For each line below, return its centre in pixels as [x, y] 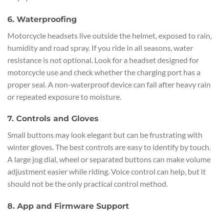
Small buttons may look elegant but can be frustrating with [105, 135]
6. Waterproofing [42, 19]
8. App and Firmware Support [68, 206]
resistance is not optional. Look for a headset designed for [103, 60]
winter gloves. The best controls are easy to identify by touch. [109, 147]
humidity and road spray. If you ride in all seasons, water [100, 47]
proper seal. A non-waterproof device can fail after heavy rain [109, 84]
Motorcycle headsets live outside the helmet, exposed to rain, [109, 35]
